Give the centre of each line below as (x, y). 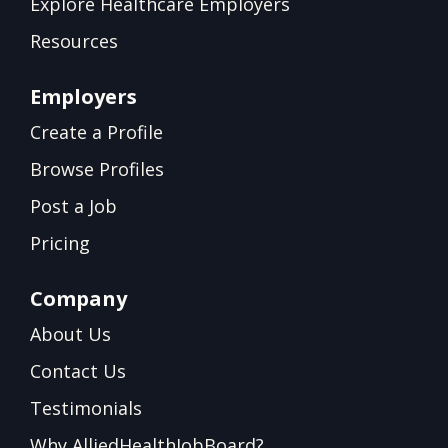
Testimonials (86, 407)
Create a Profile (96, 131)
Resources (74, 40)
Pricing (60, 242)
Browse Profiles (97, 168)
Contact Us (78, 370)
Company (78, 298)
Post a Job (73, 205)
